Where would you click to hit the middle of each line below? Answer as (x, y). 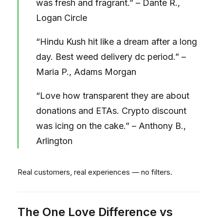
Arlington (54, 141)
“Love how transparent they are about (113, 96)
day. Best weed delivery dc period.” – (111, 57)
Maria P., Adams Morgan (86, 72)
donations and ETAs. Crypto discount (111, 111)
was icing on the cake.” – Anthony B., (111, 126)
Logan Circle (62, 18)
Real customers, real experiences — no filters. (95, 172)
